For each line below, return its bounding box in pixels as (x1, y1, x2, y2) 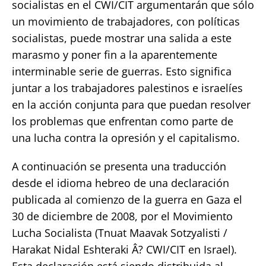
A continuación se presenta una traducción (12, 159, 226, 173)
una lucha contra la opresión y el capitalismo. (12, 130, 240, 145)
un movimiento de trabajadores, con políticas (12, 14, 240, 28)
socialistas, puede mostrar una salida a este (12, 30, 232, 45)
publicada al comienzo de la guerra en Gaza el (12, 192, 242, 207)
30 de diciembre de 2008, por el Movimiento (12, 208, 233, 223)
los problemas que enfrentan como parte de (12, 113, 233, 128)
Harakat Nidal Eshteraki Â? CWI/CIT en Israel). (12, 242, 237, 256)
